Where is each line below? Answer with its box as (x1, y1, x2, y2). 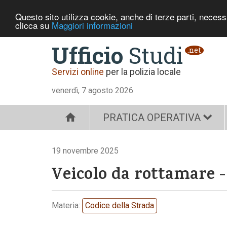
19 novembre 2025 (52, 146, 119, 156)
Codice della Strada (85, 201, 154, 210)
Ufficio (52, 41, 123, 70)
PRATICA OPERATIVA (103, 111, 201, 124)
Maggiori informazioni (52, 18, 133, 31)
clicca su (15, 18, 52, 31)
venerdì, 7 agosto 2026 (52, 86, 133, 95)
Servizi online (52, 67, 104, 77)
